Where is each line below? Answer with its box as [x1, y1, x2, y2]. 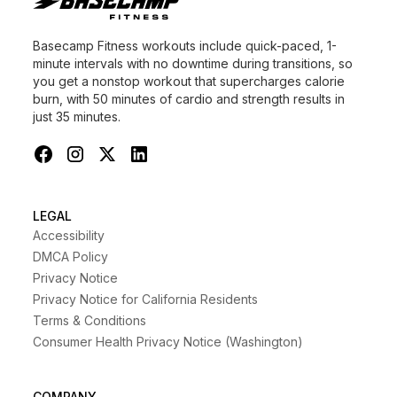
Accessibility [32, 227, 105, 243]
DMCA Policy [32, 248, 108, 264]
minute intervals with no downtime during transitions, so [32, 55, 353, 71]
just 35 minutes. [32, 108, 121, 124]
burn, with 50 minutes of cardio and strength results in [32, 90, 345, 106]
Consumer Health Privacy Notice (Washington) [32, 333, 303, 349]
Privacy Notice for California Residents [32, 291, 258, 307]
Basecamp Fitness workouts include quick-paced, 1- [32, 37, 337, 53]
